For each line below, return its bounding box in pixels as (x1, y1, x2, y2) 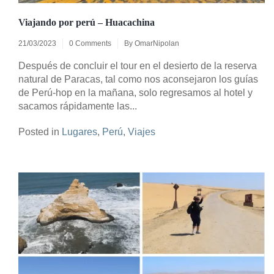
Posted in (18, 126, 62, 137)
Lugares (62, 126, 97, 137)
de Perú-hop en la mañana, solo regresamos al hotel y (18, 87, 253, 98)
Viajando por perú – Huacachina (18, 17, 155, 28)
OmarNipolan (135, 39, 179, 48)
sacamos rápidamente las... (18, 100, 137, 111)
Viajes (128, 126, 155, 137)
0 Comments (69, 39, 111, 48)
